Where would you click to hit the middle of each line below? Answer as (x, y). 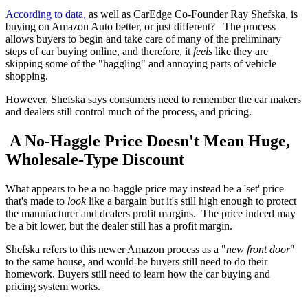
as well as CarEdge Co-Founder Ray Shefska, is (192, 14)
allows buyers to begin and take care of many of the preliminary (143, 38)
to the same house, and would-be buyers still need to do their (136, 261)
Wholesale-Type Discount (95, 159)
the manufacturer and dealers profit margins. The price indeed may (151, 213)
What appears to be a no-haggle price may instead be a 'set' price (145, 188)
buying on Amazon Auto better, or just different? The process (141, 26)
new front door (258, 249)
